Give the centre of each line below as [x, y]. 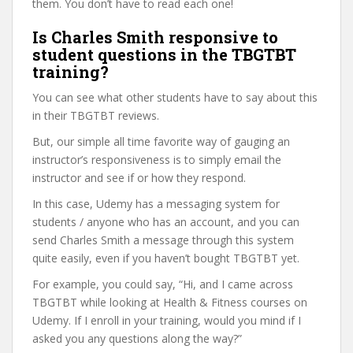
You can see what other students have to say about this [175, 97]
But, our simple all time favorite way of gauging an [161, 141]
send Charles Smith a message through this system [163, 240]
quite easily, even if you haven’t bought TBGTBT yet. [166, 258]
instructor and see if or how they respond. [139, 178]
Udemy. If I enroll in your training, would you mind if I [167, 320]
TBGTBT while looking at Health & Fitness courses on [170, 302]
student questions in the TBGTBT [164, 54]
